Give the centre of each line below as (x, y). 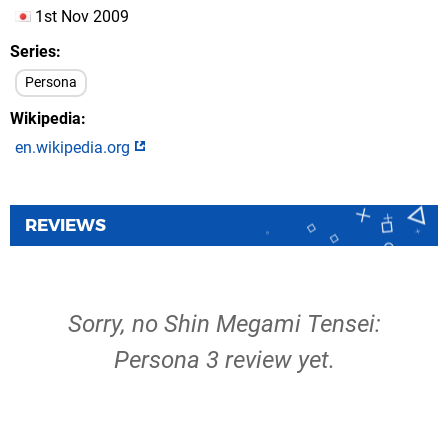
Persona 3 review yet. (224, 360)
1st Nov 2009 (80, 16)
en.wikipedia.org (74, 147)
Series (33, 51)
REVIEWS (65, 225)
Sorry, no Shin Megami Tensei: (224, 324)
